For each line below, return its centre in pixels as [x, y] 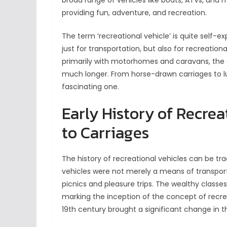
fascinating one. [90, 87]
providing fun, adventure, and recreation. [134, 13]
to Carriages [105, 133]
